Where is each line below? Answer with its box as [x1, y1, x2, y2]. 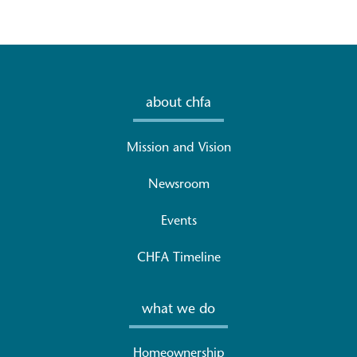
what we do [142, 302, 215, 317]
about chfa [146, 96, 211, 111]
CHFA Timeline [136, 251, 221, 265]
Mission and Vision [126, 141, 231, 155]
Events [160, 214, 197, 228]
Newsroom [147, 178, 210, 191]
